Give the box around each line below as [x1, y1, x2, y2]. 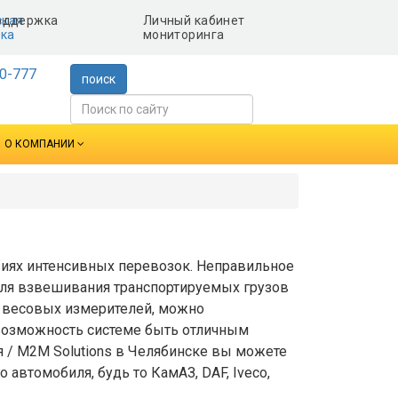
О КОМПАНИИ [4, 138, 75, 150]
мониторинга [142, 28, 225, 42]
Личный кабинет [142, 13, 245, 28]
